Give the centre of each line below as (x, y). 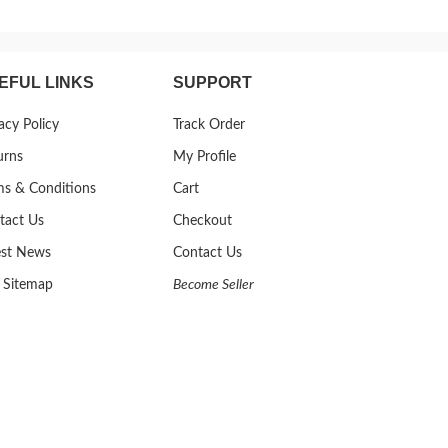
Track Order (209, 124)
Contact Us (208, 252)
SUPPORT (213, 82)
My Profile (205, 156)
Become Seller (214, 284)
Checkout (203, 220)
